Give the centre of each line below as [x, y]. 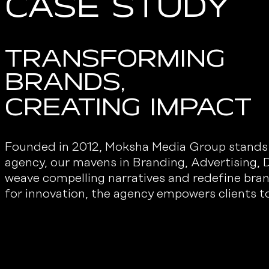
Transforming [115, 59]
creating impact [128, 108]
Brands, [65, 83]
